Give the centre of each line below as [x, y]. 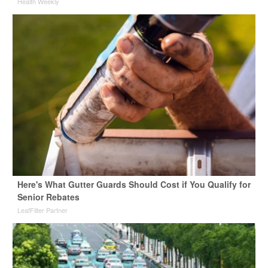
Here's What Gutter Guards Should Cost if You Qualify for [134, 185]
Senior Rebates [48, 197]
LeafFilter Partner [42, 210]
